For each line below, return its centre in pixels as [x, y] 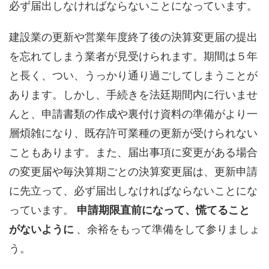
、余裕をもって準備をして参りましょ [168, 229]
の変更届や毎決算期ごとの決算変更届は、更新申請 [133, 171]
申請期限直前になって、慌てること [163, 210]
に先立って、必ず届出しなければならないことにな [133, 190]
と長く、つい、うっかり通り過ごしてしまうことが [133, 75]
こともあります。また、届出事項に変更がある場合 [133, 152]
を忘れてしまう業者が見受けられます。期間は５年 [133, 56]
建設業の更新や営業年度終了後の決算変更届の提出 [133, 37]
